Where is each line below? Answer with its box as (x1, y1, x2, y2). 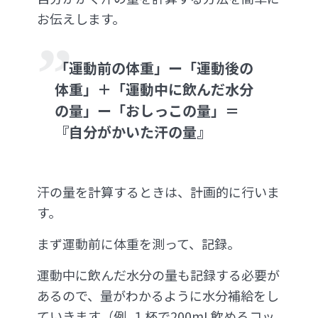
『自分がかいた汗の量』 (55, 121, 211, 143)
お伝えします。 (37, 9, 125, 28)
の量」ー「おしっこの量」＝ (55, 100, 239, 121)
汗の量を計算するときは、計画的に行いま (37, 182, 280, 202)
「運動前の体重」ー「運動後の (55, 57, 253, 79)
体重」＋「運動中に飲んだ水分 (55, 79, 253, 100)
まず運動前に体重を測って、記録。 (37, 234, 240, 253)
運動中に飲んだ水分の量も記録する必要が (37, 265, 280, 285)
